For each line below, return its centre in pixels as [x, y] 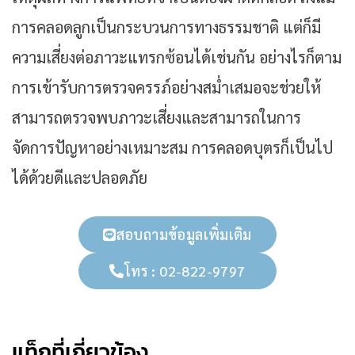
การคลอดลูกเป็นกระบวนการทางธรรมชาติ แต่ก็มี [166, 27]
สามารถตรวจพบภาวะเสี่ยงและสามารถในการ [157, 118]
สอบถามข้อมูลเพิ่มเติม [184, 235]
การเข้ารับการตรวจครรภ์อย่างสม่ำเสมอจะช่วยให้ [166, 88]
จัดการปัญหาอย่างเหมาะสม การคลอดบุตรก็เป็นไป [172, 148]
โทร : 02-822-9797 [185, 271]
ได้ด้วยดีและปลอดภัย [80, 178]
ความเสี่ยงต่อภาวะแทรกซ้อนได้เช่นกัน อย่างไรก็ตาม [177, 57]
